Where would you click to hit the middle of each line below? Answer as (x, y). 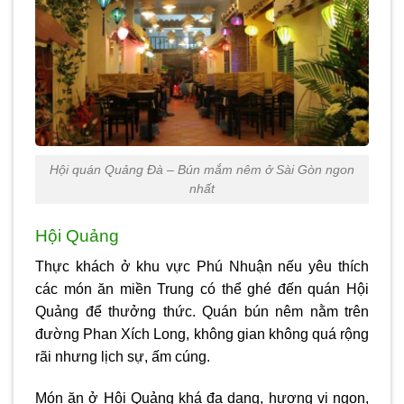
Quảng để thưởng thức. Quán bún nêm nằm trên (202, 312)
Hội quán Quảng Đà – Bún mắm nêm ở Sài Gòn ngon (202, 169)
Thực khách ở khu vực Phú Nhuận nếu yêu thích (202, 267)
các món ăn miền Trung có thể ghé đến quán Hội (202, 289)
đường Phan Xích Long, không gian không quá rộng (202, 335)
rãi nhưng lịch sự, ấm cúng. (124, 357)
